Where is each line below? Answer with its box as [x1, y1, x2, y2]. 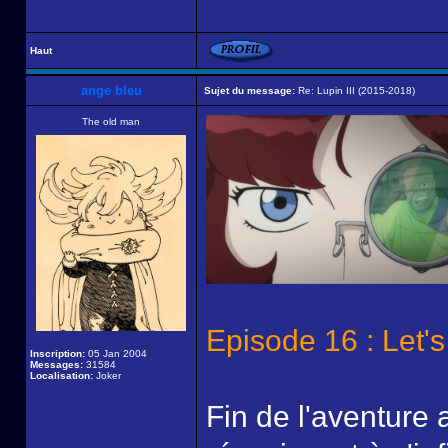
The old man [82, 116, 140, 127]
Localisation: [30, 370, 93, 381]
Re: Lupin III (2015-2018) [295, 85, 415, 96]
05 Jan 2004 [85, 348, 147, 359]
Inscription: [30, 348, 85, 359]
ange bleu [80, 83, 142, 98]
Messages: [30, 359, 83, 370]
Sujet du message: [204, 85, 295, 96]
